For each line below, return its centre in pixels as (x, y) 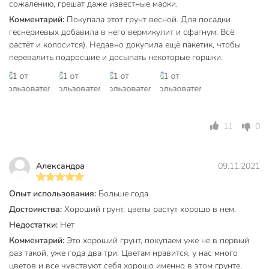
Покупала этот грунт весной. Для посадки (149, 19)
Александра (60, 166)
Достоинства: (37, 209)
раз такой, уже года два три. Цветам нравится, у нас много (123, 253)
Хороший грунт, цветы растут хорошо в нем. (150, 209)
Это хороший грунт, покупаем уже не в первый (158, 240)
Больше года (123, 193)
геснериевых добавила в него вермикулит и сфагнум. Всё (122, 32)
